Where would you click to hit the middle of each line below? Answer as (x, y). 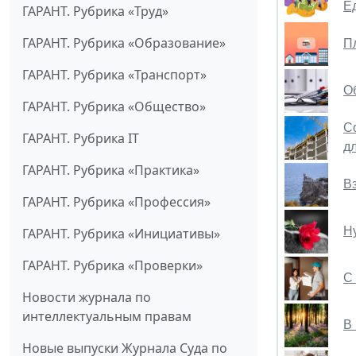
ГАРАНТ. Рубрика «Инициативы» (121, 234)
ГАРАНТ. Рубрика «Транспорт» (114, 75)
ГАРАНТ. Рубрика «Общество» (114, 107)
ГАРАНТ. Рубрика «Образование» (124, 43)
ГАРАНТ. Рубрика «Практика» (111, 170)
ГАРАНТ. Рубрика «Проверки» (112, 266)
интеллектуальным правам (107, 317)
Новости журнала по (87, 298)
